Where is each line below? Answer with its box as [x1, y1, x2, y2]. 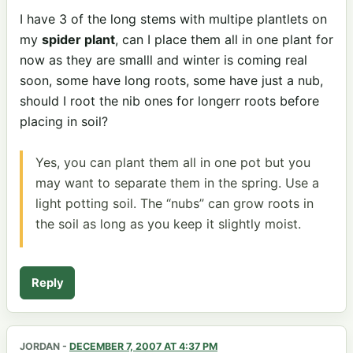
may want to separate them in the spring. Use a [35, 174, 319, 191]
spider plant [42, 32, 115, 48]
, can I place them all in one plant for [115, 32, 333, 48]
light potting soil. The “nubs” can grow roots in [35, 195, 314, 211]
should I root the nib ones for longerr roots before [20, 93, 319, 110]
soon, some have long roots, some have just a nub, [20, 72, 323, 89]
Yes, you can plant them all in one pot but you [35, 154, 310, 170]
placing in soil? [20, 113, 108, 130]
